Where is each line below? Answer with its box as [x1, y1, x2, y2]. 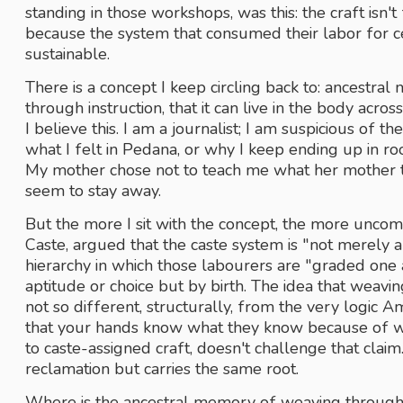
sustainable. [25, 43, 115, 65]
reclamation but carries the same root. [25, 358, 300, 380]
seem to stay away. [25, 180, 166, 201]
